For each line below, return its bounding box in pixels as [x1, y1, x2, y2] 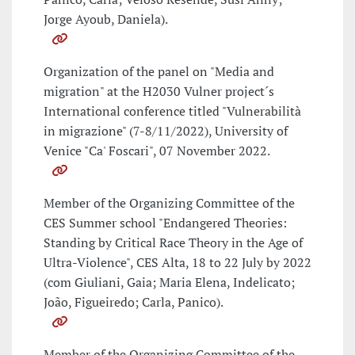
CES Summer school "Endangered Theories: [44, 214, 287, 232]
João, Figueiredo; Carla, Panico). [44, 293, 223, 311]
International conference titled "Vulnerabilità [44, 102, 301, 120]
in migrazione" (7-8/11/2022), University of [44, 122, 288, 140]
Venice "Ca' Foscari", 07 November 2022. [44, 142, 270, 160]
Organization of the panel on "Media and [44, 63, 274, 81]
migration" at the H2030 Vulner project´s [44, 82, 274, 101]
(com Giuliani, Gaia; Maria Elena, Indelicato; [44, 273, 295, 292]
